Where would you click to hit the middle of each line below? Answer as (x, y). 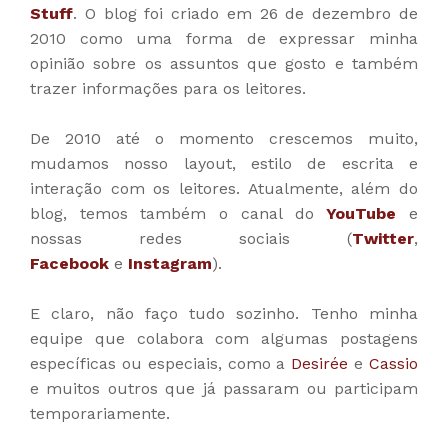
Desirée (320, 364)
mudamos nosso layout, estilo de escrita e (224, 164)
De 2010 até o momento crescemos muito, (224, 139)
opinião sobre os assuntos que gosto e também (224, 64)
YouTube (361, 214)
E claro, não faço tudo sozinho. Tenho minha (224, 314)
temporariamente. (100, 414)
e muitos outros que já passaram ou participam (224, 389)
